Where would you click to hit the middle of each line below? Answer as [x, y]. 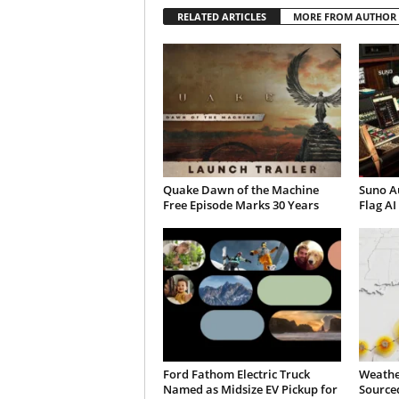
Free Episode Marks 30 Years [240, 205]
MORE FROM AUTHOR [344, 16]
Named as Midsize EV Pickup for [250, 389]
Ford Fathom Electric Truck [236, 374]
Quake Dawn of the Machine [240, 190]
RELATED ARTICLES [221, 16]
